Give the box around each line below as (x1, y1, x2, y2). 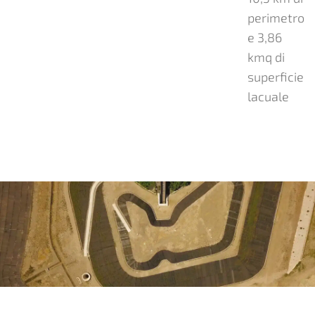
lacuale (247, 88, 289, 104)
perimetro (247, 9, 304, 25)
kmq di (247, 49, 285, 65)
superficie (247, 68, 304, 84)
